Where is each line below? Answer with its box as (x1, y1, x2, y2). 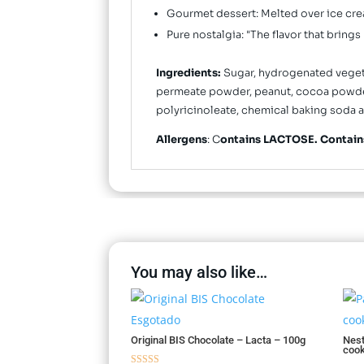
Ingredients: (156, 67, 222, 80)
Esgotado (131, 312, 181, 328)
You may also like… (131, 262, 268, 283)
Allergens (156, 132, 208, 146)
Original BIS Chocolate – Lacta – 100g (131, 334, 306, 347)
